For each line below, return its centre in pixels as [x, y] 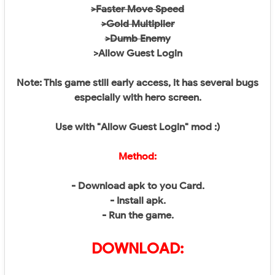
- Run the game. [137, 215]
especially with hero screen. [137, 98]
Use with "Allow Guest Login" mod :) [137, 127]
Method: [137, 157]
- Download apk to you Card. [137, 186]
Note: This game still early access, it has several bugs [137, 83]
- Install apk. [137, 201]
